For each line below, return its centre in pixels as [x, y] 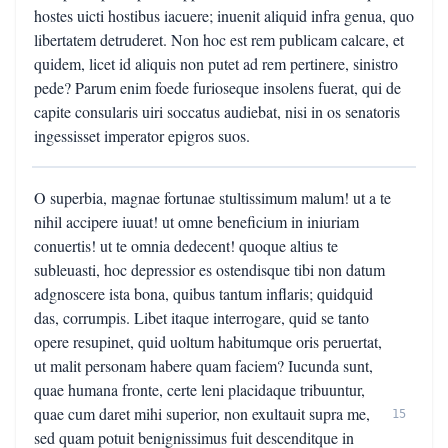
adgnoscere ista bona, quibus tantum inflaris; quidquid [203, 293]
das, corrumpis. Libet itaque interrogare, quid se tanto [201, 317]
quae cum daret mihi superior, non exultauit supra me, [202, 413]
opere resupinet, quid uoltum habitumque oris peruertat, [208, 341]
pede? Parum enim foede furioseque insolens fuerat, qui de [217, 87]
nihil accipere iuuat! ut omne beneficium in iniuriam [196, 221]
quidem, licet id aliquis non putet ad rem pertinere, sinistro [216, 63]
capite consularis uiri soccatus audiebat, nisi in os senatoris [217, 111]
